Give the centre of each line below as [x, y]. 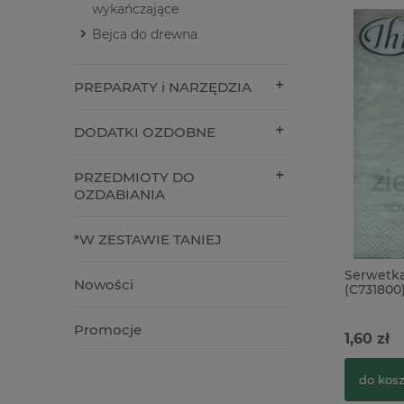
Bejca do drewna [145, 35]
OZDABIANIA [119, 195]
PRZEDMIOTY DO [134, 178]
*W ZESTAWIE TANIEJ [148, 240]
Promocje [108, 330]
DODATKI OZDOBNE [145, 133]
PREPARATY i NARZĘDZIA [163, 87]
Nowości [104, 285]
